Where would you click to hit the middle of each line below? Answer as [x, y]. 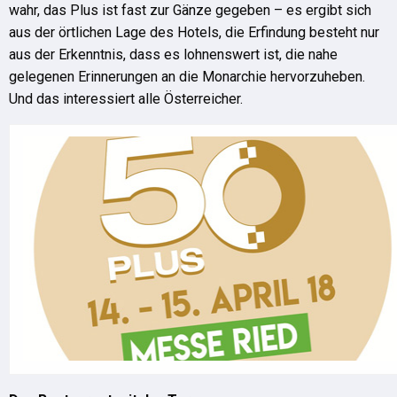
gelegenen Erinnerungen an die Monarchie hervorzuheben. [187, 77]
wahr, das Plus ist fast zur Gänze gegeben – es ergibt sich [190, 10]
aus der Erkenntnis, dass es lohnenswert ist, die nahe [173, 54]
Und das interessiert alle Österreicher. [126, 99]
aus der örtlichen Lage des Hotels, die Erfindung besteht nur [194, 32]
